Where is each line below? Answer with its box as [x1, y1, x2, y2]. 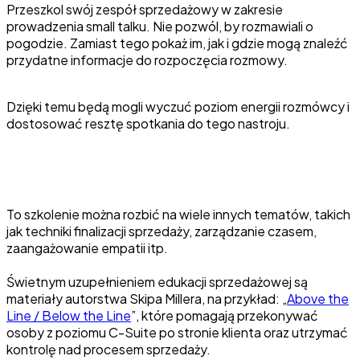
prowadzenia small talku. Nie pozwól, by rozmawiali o [6, 17, 313, 35]
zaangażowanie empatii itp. [6, 239, 168, 256]
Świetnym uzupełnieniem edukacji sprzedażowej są [6, 272, 308, 290]
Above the [287, 289, 349, 307]
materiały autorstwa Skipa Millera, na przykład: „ [6, 289, 287, 307]
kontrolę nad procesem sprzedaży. [6, 340, 211, 358]
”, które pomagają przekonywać [131, 306, 318, 324]
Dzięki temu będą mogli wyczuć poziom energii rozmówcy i [6, 97, 350, 115]
